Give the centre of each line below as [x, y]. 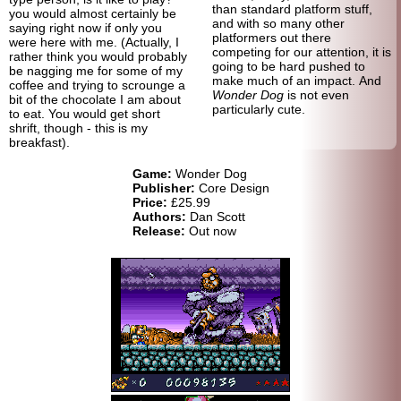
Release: [158, 230]
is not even [316, 94]
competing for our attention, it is [301, 51]
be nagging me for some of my [96, 70]
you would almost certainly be [93, 13]
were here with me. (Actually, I [94, 42]
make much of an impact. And [296, 80]
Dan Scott [215, 216]
